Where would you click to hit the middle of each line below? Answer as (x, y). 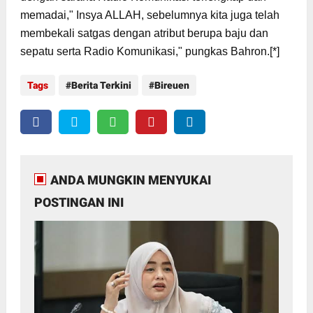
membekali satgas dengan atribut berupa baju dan (144, 33)
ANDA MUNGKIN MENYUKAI (130, 180)
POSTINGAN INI (79, 202)
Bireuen (172, 85)
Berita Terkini (101, 85)
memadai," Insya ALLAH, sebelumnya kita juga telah (150, 15)
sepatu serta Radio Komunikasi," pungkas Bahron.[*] (150, 51)
